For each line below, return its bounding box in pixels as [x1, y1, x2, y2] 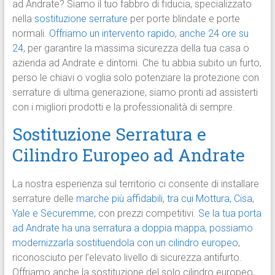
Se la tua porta [198, 207, 261, 220]
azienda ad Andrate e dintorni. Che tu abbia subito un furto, [12, 57, 261, 69]
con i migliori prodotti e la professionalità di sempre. [12, 101, 235, 114]
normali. [12, 28, 49, 40]
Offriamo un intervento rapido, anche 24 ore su [48, 28, 249, 40]
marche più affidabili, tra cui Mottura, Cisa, [76, 193, 254, 205]
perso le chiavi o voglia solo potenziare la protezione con [12, 72, 259, 84]
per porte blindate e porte [127, 13, 240, 25]
